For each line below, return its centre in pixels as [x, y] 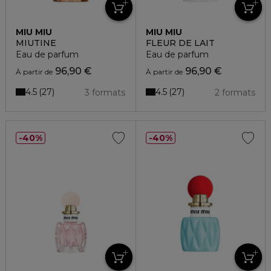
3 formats [105, 93]
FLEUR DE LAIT [180, 43]
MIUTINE [36, 43]
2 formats [235, 93]
